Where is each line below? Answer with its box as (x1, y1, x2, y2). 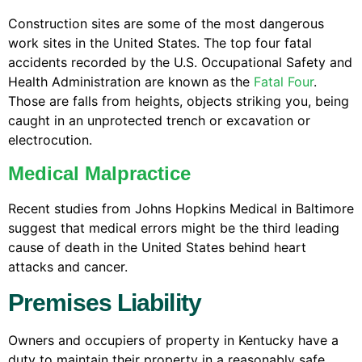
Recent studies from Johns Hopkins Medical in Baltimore (8, 200, 354, 217)
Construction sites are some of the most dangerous (8, 15, 324, 32)
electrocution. (8, 131, 92, 148)
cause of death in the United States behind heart (8, 239, 306, 256)
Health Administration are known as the (8, 73, 254, 90)
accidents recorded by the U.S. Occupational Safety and (8, 53, 352, 70)
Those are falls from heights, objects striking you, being (8, 92, 349, 109)
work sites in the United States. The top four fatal (8, 34, 312, 51)
